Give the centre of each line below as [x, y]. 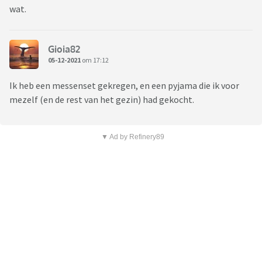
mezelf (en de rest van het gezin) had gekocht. [102, 100]
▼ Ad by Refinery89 [132, 137]
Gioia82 [64, 49]
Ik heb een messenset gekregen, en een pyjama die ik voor [124, 86]
